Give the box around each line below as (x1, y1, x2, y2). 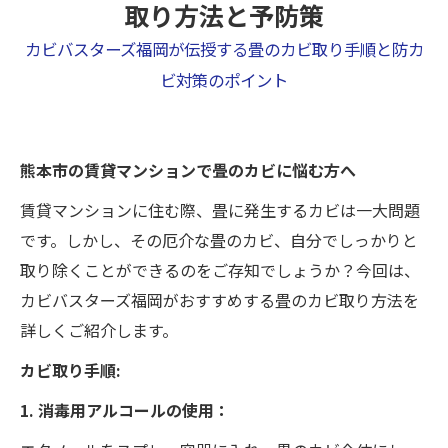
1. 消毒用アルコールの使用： (20, 397, 230, 422)
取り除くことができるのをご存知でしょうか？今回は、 (20, 257, 420, 282)
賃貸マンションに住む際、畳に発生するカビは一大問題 (20, 197, 420, 222)
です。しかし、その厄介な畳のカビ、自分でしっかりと (20, 227, 418, 252)
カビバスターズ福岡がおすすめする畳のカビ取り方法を (20, 287, 419, 312)
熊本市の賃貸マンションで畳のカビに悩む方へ (20, 157, 356, 182)
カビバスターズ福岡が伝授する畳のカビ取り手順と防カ (24, 36, 424, 61)
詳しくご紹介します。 (20, 317, 178, 342)
